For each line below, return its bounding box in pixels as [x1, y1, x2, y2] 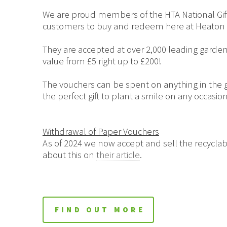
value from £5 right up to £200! [42, 55, 163, 67]
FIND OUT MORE [54, 205, 145, 215]
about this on [42, 149, 96, 161]
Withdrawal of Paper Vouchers [42, 126, 159, 138]
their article [96, 149, 140, 161]
